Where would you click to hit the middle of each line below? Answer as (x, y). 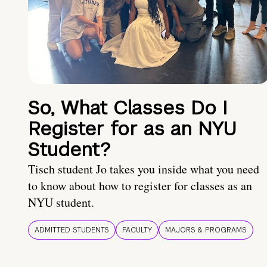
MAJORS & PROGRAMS (206, 230)
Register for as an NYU (132, 129)
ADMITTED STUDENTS (72, 230)
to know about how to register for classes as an (140, 186)
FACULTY (137, 230)
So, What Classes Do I (128, 108)
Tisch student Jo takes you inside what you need (144, 169)
